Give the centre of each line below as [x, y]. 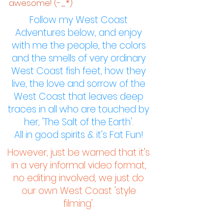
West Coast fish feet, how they [79, 71]
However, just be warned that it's [79, 152]
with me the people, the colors [79, 45]
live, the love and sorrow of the [79, 84]
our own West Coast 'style [79, 191]
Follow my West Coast [79, 20]
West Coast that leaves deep [79, 96]
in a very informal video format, [79, 165]
